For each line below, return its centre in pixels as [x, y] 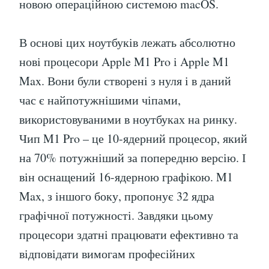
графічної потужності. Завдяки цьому [116, 216]
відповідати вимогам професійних [107, 254]
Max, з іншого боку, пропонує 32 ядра [117, 196]
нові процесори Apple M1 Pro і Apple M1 [124, 62]
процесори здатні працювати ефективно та [129, 235]
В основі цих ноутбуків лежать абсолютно [127, 43]
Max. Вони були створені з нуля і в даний [125, 81]
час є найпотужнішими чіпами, [100, 100]
